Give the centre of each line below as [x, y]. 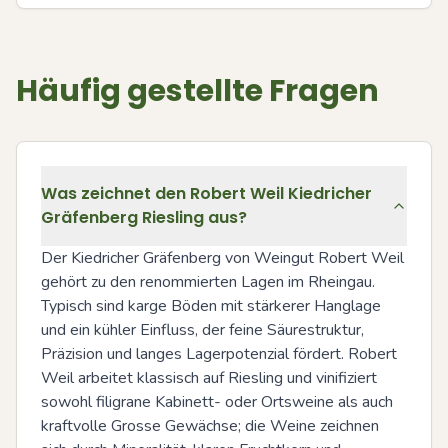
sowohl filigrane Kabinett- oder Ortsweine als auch [217, 402]
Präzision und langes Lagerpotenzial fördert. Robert [219, 354]
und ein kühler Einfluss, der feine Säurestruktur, [202, 330]
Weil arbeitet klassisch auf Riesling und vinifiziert [209, 378]
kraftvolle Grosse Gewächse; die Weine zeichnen [210, 426]
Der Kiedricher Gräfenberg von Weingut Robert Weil [222, 258]
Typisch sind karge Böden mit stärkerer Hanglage [211, 306]
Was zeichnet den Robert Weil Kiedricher [206, 193]
